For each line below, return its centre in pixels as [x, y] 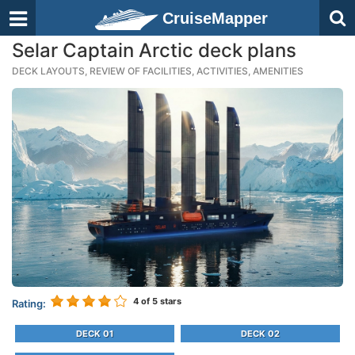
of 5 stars [160, 301]
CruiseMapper [215, 18]
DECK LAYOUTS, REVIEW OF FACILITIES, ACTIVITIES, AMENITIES [158, 71]
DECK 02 [260, 334]
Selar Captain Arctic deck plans [154, 50]
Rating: [29, 303]
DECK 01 [94, 334]
